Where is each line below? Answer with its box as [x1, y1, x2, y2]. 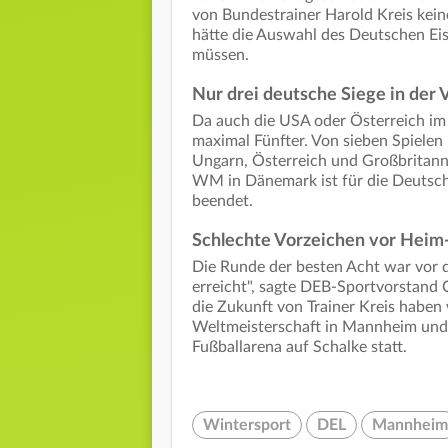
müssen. [192, 47, 253, 64]
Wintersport [203, 417, 291, 434]
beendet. [192, 193, 257, 210]
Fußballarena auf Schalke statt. [192, 339, 407, 356]
